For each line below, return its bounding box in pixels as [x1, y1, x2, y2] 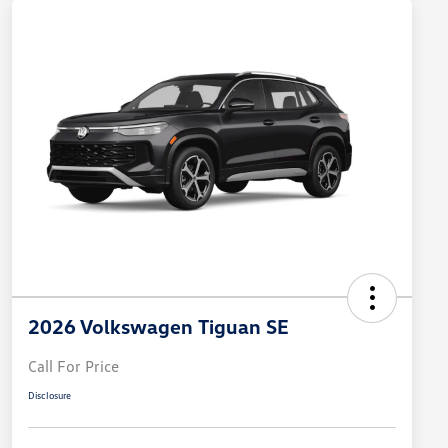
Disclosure [28, 389, 71, 402]
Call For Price [28, 356, 119, 377]
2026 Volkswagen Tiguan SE [28, 314, 289, 339]
